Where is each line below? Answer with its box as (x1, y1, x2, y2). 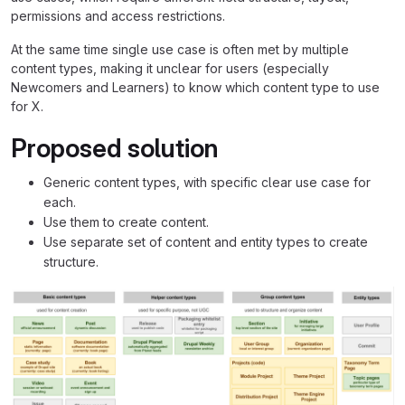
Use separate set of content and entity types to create (43, 234, 368, 250)
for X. (11, 99, 43, 115)
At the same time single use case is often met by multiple (11, 42, 349, 58)
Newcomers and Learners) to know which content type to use (11, 80, 380, 96)
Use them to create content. (43, 214, 209, 231)
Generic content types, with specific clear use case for (43, 174, 371, 191)
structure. (43, 254, 99, 270)
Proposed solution (11, 133, 219, 165)
